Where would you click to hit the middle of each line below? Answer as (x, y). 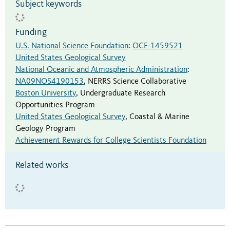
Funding (31, 33)
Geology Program (45, 129)
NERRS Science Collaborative (137, 82)
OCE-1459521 (158, 46)
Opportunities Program (55, 106)
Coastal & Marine (159, 117)
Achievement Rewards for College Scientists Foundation (111, 141)
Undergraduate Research (123, 94)
